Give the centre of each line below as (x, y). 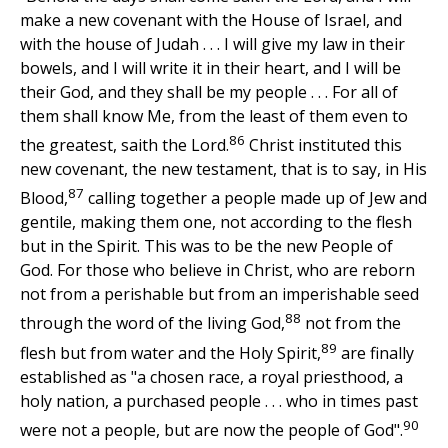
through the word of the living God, (152, 323)
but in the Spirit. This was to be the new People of (206, 246)
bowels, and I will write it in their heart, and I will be (210, 67)
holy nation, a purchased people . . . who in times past (219, 400)
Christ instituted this (323, 144)
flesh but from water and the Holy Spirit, (170, 352)
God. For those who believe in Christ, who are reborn (217, 270)
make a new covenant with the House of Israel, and (211, 19)
